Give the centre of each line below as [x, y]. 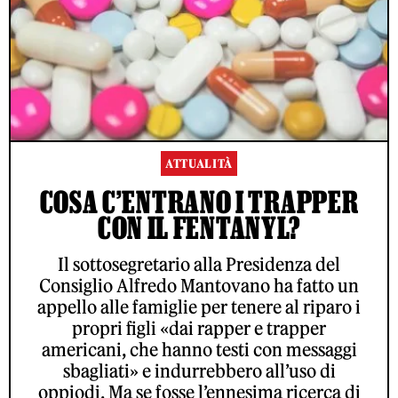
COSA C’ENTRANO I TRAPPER [199, 201]
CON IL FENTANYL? [199, 227]
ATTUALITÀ [199, 163]
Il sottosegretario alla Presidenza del [199, 264]
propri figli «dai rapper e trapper [199, 328]
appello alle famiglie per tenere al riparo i [199, 306]
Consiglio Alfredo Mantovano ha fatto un [199, 285]
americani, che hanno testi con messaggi [199, 349]
